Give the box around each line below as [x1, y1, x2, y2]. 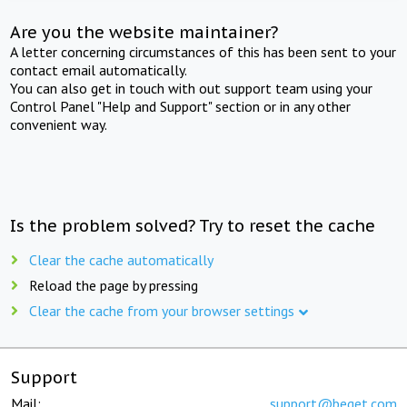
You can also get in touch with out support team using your [10, 78, 373, 97]
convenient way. [10, 114, 108, 134]
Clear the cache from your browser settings [29, 301, 294, 320]
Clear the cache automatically [29, 250, 213, 269]
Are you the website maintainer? [10, 21, 279, 43]
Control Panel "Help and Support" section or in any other [10, 96, 352, 115]
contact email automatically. [10, 60, 188, 79]
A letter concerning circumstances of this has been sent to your [10, 42, 397, 61]
